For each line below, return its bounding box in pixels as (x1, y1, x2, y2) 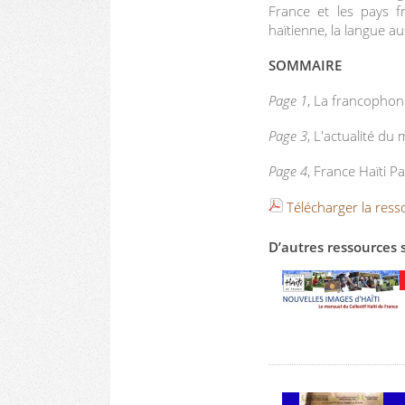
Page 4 (268, 161, 307, 180)
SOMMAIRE (268, 55, 342, 74)
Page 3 (268, 126, 307, 145)
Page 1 (268, 90, 307, 109)
